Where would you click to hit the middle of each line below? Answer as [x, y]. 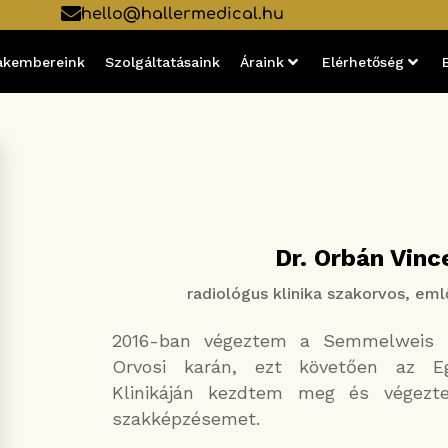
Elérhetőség [362, 61]
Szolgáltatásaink [162, 61]
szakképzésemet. [186, 419]
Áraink [261, 61]
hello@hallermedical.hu [182, 14]
